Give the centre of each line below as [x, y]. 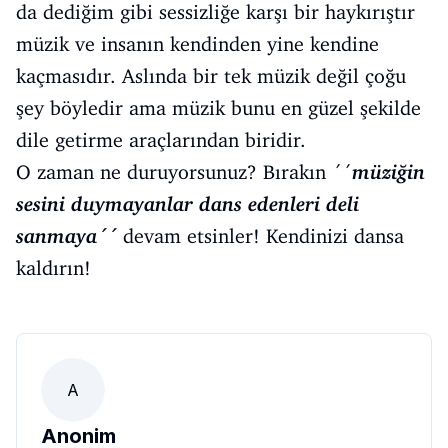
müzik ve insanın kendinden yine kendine [197, 44]
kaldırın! [53, 268]
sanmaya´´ [66, 236]
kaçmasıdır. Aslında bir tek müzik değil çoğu [211, 76]
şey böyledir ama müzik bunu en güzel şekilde [218, 108]
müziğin [388, 172]
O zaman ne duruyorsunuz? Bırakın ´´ [184, 172]
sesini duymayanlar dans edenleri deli [187, 204]
